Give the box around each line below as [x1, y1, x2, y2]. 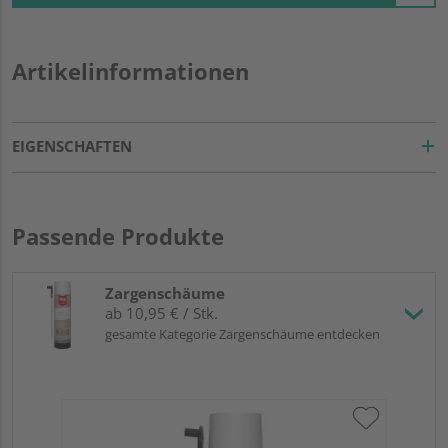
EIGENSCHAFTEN [12, 135, 132, 156]
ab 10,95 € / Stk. [105, 302, 218, 323]
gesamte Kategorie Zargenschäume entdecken [105, 324, 380, 343]
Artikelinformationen [12, 55, 249, 86]
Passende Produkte [12, 220, 224, 251]
